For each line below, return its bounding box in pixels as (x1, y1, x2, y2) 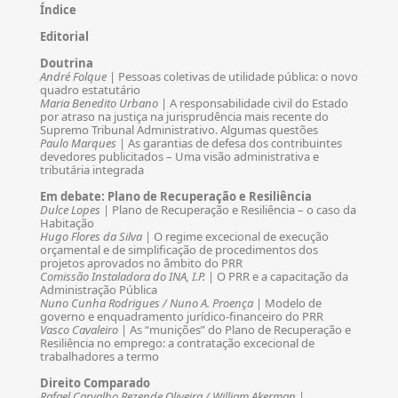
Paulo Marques (40, 135, 116, 151)
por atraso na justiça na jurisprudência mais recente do (40, 108, 329, 124)
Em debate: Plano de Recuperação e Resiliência (40, 188, 312, 204)
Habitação (40, 215, 94, 231)
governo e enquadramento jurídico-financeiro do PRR (40, 308, 323, 324)
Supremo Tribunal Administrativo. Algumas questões (40, 122, 318, 138)
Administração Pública (40, 282, 157, 298)
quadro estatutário (40, 82, 140, 98)
